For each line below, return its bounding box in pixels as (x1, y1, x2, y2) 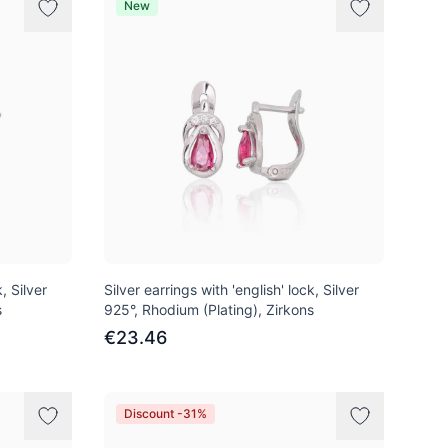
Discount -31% (124, 406, 207, 421)
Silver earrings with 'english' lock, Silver (104, 281, 359, 298)
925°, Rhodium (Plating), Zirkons (104, 301, 314, 318)
